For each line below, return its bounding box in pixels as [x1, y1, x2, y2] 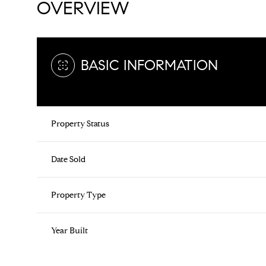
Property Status [51, 119, 109, 129]
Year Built [51, 226, 88, 236]
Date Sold [51, 154, 85, 165]
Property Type [51, 190, 106, 201]
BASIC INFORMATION [81, 56, 218, 75]
